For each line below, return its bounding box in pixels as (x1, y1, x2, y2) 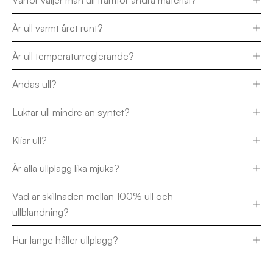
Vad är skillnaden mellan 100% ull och (12, 190, 173, 202)
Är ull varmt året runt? (12, 22, 103, 34)
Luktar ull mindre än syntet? (12, 106, 130, 118)
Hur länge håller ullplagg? (12, 234, 118, 246)
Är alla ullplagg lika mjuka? (12, 162, 119, 174)
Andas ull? (12, 78, 57, 90)
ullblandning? (12, 206, 69, 218)
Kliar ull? (12, 134, 47, 146)
